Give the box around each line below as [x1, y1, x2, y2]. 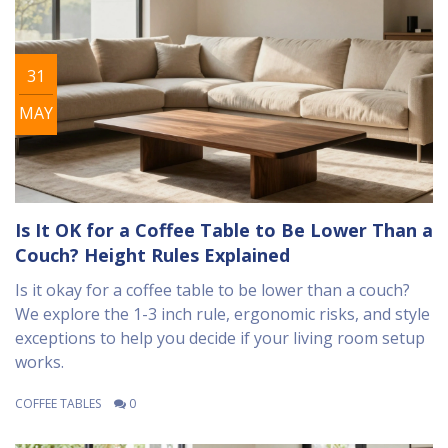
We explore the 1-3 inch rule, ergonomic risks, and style [15, 303, 430, 326]
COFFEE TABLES [15, 395, 101, 413]
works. [15, 351, 64, 374]
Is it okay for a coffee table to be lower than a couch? [15, 279, 410, 302]
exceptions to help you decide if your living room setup [15, 327, 425, 350]
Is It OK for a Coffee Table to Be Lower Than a [15, 218, 433, 243]
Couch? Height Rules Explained [15, 243, 290, 268]
